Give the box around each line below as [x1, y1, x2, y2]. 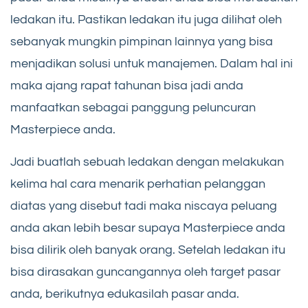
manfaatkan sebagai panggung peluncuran [10, 101, 256, 115]
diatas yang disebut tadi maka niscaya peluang [10, 199, 277, 213]
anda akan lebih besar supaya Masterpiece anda [10, 221, 285, 235]
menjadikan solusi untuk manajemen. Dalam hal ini [10, 57, 293, 71]
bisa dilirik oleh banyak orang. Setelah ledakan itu [10, 243, 285, 257]
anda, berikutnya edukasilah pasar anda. [10, 287, 239, 301]
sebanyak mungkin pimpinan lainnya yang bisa [10, 35, 273, 49]
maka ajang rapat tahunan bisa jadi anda [10, 79, 243, 93]
